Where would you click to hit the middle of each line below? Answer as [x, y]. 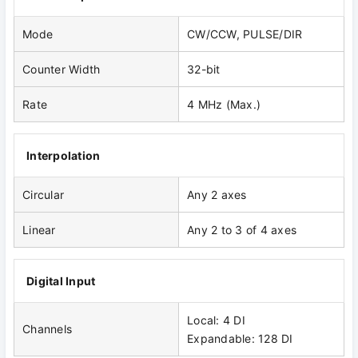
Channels [47, 329]
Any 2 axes [217, 195]
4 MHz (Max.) [224, 105]
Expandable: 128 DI [240, 339]
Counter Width [62, 70]
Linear [39, 230]
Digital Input [61, 281]
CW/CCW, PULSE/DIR [245, 34]
